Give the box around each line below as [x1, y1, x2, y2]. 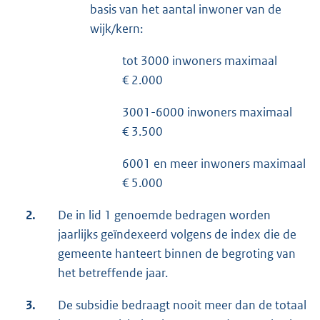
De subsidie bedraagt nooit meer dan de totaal [58, 297, 306, 314]
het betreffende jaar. [58, 265, 168, 281]
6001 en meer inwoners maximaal [122, 156, 306, 172]
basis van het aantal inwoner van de [90, 1, 281, 18]
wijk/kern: [90, 21, 143, 37]
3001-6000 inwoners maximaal [122, 104, 292, 121]
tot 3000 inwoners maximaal [122, 53, 277, 69]
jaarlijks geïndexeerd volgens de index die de [58, 226, 296, 243]
